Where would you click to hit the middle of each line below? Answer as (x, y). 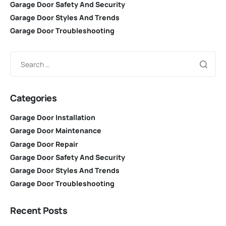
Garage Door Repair (44, 144)
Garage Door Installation (53, 118)
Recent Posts (39, 211)
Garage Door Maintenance (56, 131)
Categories (34, 98)
